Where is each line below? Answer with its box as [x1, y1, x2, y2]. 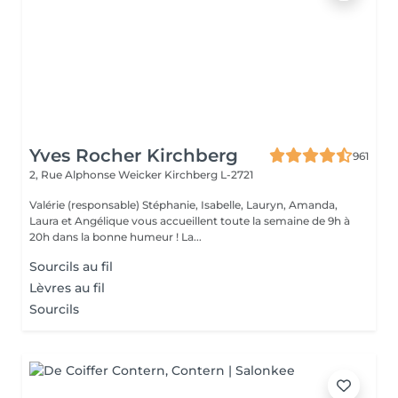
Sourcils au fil [29, 259, 113, 275]
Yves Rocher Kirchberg [29, 145, 238, 166]
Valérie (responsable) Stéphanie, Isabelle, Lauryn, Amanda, [29, 198, 338, 211]
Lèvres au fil [29, 280, 105, 296]
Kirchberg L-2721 [164, 168, 253, 181]
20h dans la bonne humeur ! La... [181, 230, 202, 243]
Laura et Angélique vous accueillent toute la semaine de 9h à [29, 214, 350, 227]
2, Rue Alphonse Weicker [29, 168, 164, 181]
